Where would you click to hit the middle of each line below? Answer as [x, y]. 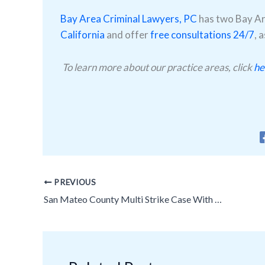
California [83, 35]
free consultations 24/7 [202, 35]
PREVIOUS [74, 182]
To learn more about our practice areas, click [157, 67]
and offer [127, 35]
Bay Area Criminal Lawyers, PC [129, 19]
